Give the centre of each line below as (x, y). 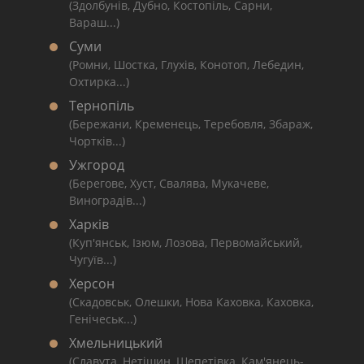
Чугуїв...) (93, 260)
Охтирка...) (99, 82)
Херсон (92, 284)
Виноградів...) (107, 201)
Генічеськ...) (103, 319)
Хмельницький (116, 343)
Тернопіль (102, 106)
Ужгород (97, 165)
